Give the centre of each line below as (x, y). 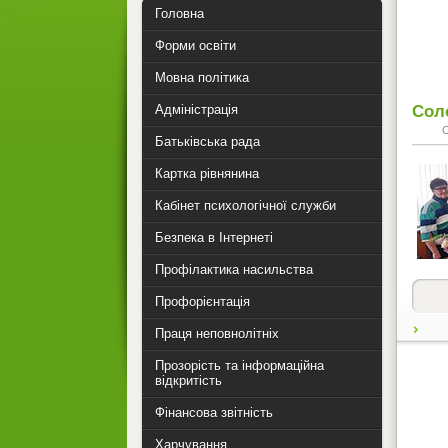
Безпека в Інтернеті (214, 237)
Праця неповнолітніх (217, 333)
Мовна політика (202, 77)
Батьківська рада (207, 141)
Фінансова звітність (214, 412)
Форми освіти (195, 45)
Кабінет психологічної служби (245, 205)
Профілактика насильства (234, 269)
